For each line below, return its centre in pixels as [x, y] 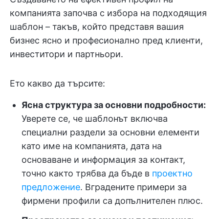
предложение [51, 187]
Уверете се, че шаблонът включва [95, 119]
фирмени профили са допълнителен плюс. [112, 201]
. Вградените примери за [133, 187]
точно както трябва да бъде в [87, 173]
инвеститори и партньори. [66, 54]
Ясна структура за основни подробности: [114, 105]
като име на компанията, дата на [92, 146]
